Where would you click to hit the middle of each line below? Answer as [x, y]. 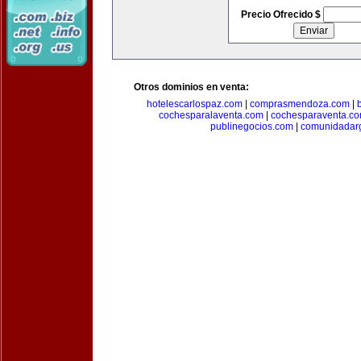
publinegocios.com [251, 127]
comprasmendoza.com [299, 104]
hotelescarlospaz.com [194, 104]
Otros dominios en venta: [191, 87]
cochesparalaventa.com [211, 115]
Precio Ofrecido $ [282, 15]
